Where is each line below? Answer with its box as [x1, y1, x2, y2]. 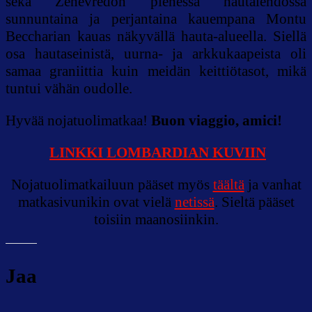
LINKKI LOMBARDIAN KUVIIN [49, 143, 266, 161]
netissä [174, 193, 214, 210]
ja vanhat [244, 175, 302, 193]
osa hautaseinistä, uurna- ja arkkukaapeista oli [6, 45, 306, 62]
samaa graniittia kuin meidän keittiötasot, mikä [6, 62, 306, 79]
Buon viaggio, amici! [151, 111, 286, 129]
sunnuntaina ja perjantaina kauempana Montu [6, 10, 306, 27]
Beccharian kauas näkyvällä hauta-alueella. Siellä [6, 27, 306, 45]
